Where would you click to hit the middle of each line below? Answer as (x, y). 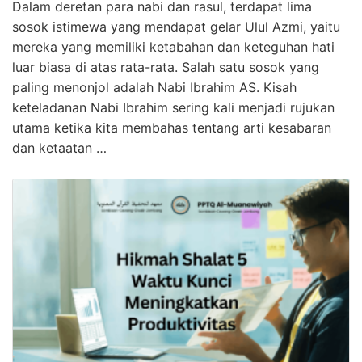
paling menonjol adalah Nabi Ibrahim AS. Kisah (154, 88)
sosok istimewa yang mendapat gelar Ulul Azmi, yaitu (176, 27)
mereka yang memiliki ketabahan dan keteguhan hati (173, 47)
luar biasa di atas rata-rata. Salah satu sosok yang (166, 67)
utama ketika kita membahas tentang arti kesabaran (172, 128)
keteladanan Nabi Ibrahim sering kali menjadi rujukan (173, 108)
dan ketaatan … (59, 148)
